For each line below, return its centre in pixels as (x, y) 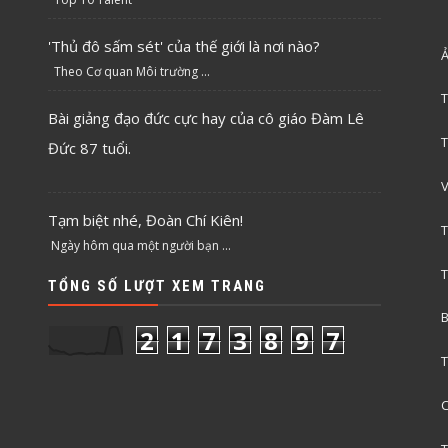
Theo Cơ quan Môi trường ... (129, 71)
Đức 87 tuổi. (90, 147)
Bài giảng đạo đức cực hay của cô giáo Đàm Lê (206, 117)
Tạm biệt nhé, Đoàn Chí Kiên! (146, 219)
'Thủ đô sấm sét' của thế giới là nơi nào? (184, 45)
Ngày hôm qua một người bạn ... (140, 245)
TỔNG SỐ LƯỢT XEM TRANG (157, 285)
